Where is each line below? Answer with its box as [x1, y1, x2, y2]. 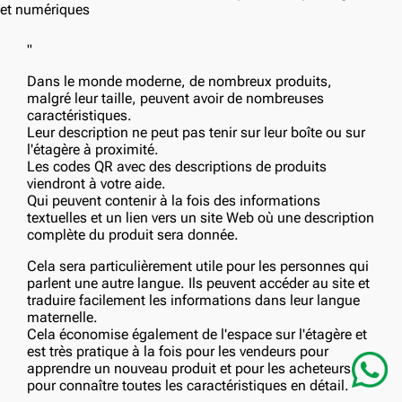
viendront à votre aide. [27, 175, 166, 192]
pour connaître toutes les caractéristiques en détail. [27, 377, 349, 394]
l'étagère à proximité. [27, 141, 159, 158]
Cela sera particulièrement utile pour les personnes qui [27, 258, 369, 275]
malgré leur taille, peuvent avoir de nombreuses [27, 90, 324, 107]
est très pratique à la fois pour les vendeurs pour [27, 343, 328, 360]
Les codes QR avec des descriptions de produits [27, 158, 327, 175]
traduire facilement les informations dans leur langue [27, 292, 360, 309]
